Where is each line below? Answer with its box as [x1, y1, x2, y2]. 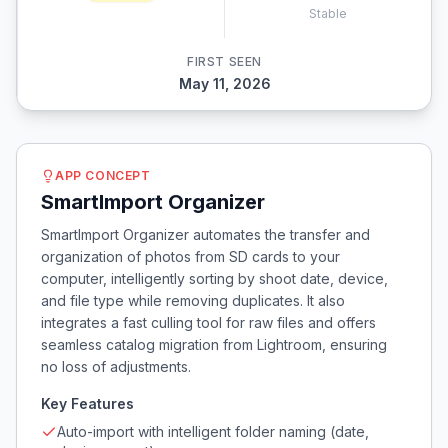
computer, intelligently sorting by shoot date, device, [41, 270, 388, 287]
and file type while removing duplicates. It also [41, 292, 345, 309]
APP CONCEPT [55, 168, 151, 183]
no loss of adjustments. [41, 358, 191, 375]
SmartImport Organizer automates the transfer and [41, 226, 370, 243]
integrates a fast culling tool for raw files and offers [41, 314, 376, 331]
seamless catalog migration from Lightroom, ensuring [41, 336, 387, 353]
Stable [309, 6, 347, 21]
